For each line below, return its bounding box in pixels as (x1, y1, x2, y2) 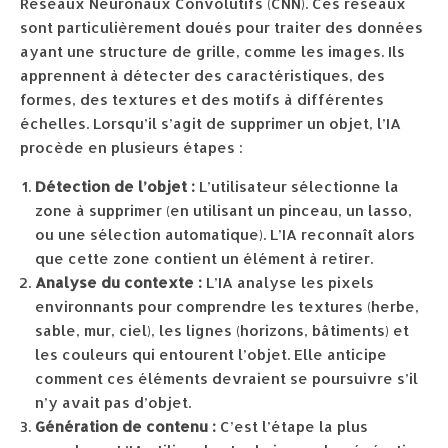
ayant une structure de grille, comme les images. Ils (20, 42, 405, 61)
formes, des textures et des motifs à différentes (20, 90, 384, 109)
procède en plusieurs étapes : (20, 138, 243, 157)
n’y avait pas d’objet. (35, 393, 191, 412)
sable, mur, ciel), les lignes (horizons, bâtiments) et (35, 321, 409, 340)
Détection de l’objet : (35, 177, 195, 196)
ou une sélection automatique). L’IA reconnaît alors (35, 225, 415, 244)
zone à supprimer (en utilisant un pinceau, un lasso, (35, 201, 412, 220)
